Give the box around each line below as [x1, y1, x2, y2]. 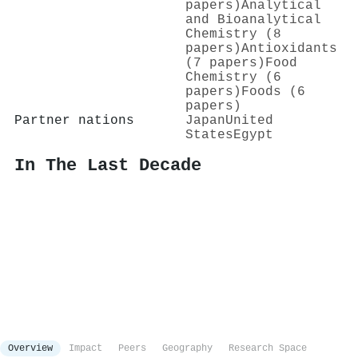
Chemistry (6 [185, 70, 281, 85]
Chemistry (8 [185, 26, 281, 42]
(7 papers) [185, 55, 265, 70]
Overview [8, 343, 53, 355]
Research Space [229, 343, 307, 355]
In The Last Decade [14, 156, 201, 176]
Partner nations [14, 113, 134, 128]
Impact [69, 343, 102, 355]
